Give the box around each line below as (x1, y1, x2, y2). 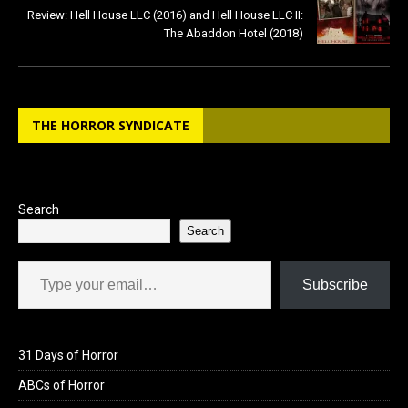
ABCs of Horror (18, 377, 105, 393)
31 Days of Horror (18, 347, 118, 362)
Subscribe (302, 276, 368, 292)
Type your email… (17, 252, 57, 268)
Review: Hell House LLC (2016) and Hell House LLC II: (27, 7, 303, 22)
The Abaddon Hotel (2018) (164, 25, 303, 40)
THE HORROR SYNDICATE (32, 116, 189, 134)
